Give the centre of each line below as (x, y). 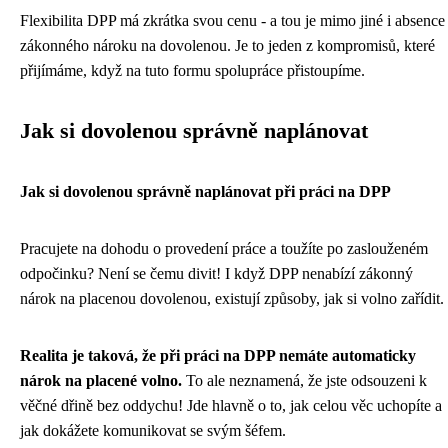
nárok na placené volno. (101, 380)
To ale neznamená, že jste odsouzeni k (304, 380)
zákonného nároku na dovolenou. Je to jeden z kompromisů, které (227, 45)
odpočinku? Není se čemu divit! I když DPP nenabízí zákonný (216, 273)
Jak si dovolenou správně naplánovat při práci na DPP (205, 191)
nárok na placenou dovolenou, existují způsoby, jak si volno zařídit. (232, 298)
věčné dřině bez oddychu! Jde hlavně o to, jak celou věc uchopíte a (231, 405)
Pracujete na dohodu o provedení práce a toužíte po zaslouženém (224, 248)
